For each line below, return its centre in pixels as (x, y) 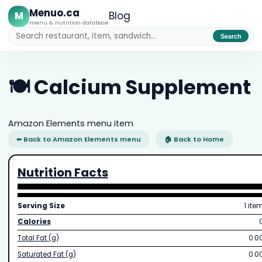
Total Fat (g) (38, 238)
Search (231, 36)
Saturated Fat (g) (46, 254)
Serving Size (41, 206)
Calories (34, 222)
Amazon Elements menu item (70, 123)
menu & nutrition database (69, 22)
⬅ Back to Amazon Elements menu (78, 139)
